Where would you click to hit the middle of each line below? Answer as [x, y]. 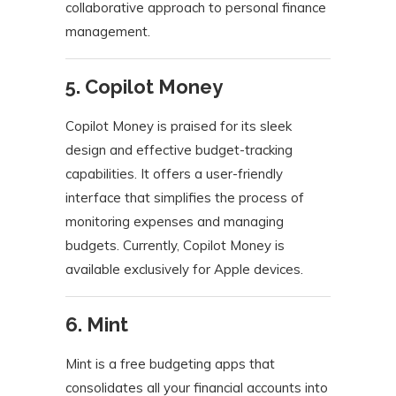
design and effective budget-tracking [179, 150]
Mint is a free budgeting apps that [170, 364]
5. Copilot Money [144, 87]
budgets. [92, 246]
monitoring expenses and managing [175, 222]
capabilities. [101, 174]
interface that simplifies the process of [185, 198]
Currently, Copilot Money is [204, 246]
